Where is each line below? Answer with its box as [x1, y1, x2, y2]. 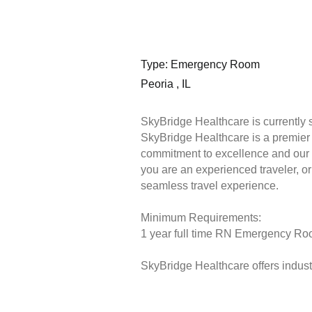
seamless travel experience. [140, 180, 279, 192]
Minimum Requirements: [140, 212, 261, 224]
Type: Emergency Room [140, 58, 260, 71]
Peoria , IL [140, 78, 191, 91]
